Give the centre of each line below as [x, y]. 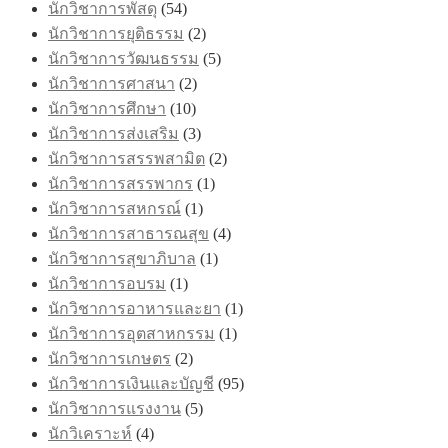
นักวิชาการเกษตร [109, 358]
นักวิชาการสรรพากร [120, 183]
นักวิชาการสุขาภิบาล [122, 258]
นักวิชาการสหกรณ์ [114, 208]
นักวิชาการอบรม [107, 283]
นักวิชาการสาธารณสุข [128, 233]
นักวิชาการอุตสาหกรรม [131, 333]
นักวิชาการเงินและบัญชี [131, 383]
